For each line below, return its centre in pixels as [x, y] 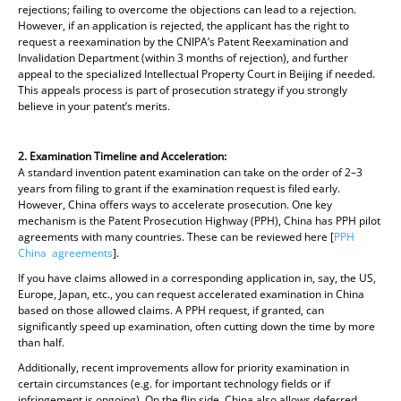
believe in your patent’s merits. [94, 106]
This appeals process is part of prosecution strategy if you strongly [183, 90]
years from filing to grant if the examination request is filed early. [179, 188]
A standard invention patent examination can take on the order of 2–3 [190, 172]
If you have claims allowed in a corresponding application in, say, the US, [197, 277]
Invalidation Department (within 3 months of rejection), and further [183, 57]
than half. [41, 342]
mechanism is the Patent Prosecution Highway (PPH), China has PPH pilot [199, 220]
